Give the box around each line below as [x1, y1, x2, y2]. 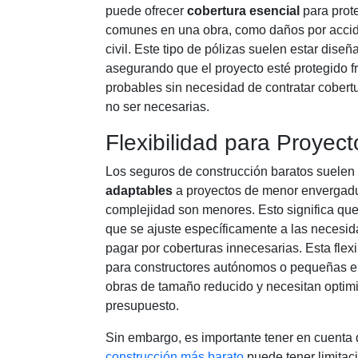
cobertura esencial [187, 4, 300, 18]
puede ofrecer [105, 4, 187, 18]
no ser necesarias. [105, 100, 209, 113]
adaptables [105, 184, 173, 197]
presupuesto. [105, 299, 179, 312]
